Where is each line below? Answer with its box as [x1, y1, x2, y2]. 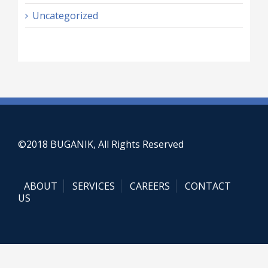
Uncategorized [32, 8, 98, 22]
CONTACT [185, 179, 231, 193]
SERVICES [72, 179, 115, 193]
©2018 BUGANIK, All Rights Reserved [18, 138, 184, 151]
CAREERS [130, 179, 170, 193]
